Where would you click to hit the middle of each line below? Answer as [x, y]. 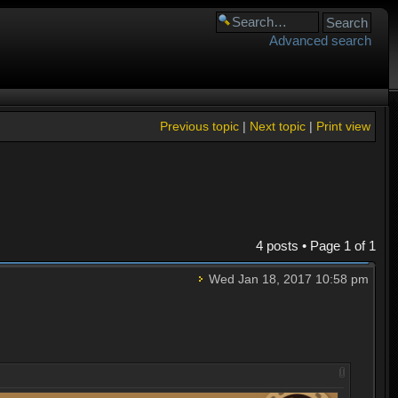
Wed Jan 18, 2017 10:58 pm [287, 279]
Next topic [277, 126]
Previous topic [199, 126]
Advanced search [320, 40]
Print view [343, 126]
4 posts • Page [299, 246]
